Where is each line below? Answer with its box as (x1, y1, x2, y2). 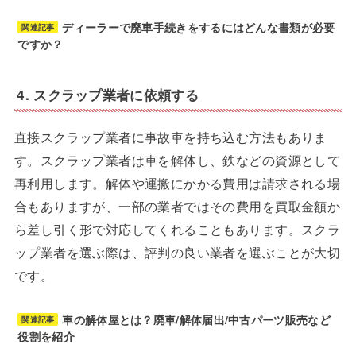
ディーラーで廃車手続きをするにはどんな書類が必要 (62, 19, 335, 36)
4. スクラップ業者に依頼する (17, 84, 199, 104)
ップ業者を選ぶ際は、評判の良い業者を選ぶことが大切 (14, 242, 341, 261)
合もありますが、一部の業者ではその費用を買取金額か (14, 195, 341, 215)
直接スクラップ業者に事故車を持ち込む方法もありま (14, 126, 327, 146)
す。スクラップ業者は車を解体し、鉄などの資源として (14, 149, 341, 169)
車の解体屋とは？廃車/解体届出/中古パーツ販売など (62, 311, 331, 327)
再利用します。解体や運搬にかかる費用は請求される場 (14, 172, 341, 192)
